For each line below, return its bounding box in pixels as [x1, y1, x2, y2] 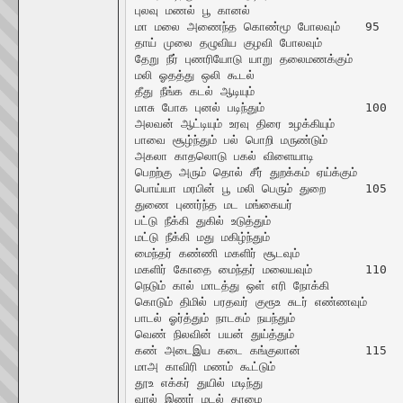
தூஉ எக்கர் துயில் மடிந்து [134, 375, 263, 390]
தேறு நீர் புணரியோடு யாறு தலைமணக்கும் [134, 51, 353, 66]
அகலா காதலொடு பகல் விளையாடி [134, 148, 314, 163]
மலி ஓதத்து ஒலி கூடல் [134, 67, 255, 82]
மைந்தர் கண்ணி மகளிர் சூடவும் [134, 246, 300, 260]
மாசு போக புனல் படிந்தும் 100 [134, 100, 264, 114]
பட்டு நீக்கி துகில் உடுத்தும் [134, 213, 271, 228]
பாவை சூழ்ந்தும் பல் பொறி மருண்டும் [134, 132, 327, 147]
